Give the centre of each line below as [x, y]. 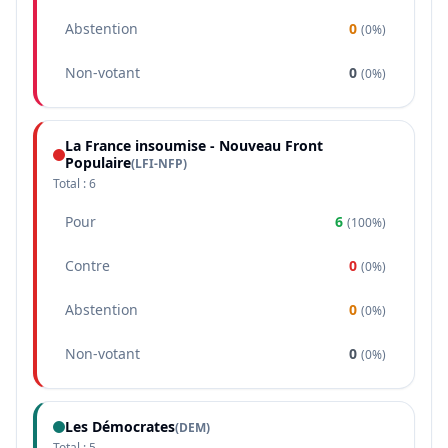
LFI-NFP [159, 163]
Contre [87, 265]
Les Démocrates [120, 426]
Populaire [98, 162]
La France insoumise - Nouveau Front [194, 145]
